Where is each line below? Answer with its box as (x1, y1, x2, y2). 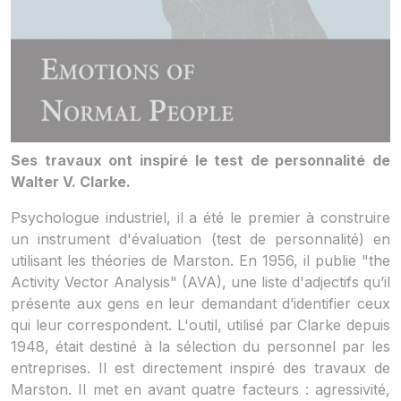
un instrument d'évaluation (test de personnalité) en (11, 229, 390, 248)
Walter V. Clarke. (11, 172, 131, 191)
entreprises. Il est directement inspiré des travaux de (11, 358, 390, 377)
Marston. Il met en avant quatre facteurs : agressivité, (11, 380, 390, 398)
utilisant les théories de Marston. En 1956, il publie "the (11, 251, 390, 269)
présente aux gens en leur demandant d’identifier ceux (11, 294, 390, 312)
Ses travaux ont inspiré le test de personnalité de (11, 150, 390, 169)
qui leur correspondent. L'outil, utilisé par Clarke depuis (11, 315, 390, 334)
